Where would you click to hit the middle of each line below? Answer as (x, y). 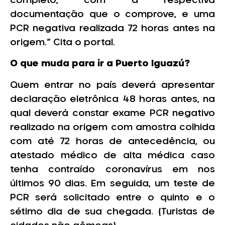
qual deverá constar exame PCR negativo (113, 113)
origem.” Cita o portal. (63, 43)
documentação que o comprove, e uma (113, 15)
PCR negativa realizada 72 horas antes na (113, 29)
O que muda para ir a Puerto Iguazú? (100, 64)
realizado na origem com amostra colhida (113, 127)
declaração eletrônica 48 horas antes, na (113, 99)
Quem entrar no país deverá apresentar (113, 85)
